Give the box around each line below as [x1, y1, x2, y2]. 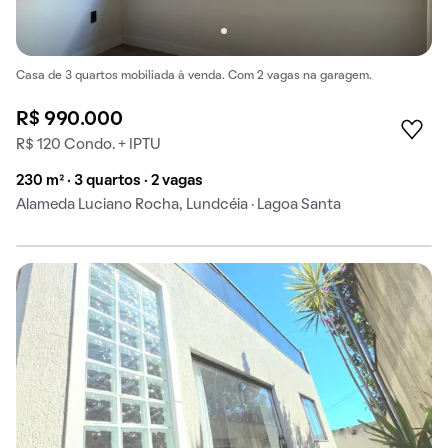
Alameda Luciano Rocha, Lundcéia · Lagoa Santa [16, 197, 341, 212]
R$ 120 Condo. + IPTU [16, 137, 161, 152]
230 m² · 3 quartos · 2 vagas [16, 173, 203, 188]
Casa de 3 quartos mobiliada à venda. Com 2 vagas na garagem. [16, 70, 372, 81]
